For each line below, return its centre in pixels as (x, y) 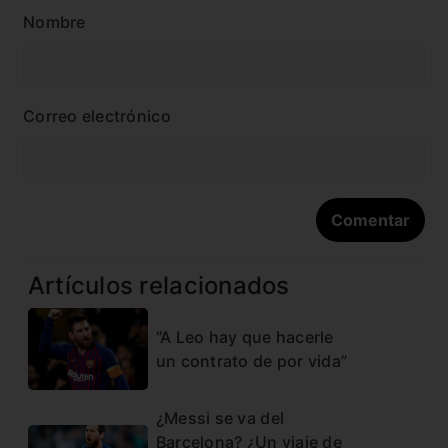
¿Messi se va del (220, 417)
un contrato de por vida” (251, 360)
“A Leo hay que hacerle (244, 336)
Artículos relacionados (158, 285)
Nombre (54, 22)
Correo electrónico (97, 116)
